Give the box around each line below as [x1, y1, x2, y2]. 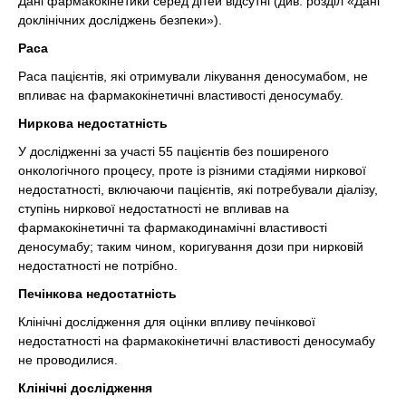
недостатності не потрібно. [18, 258, 178, 273]
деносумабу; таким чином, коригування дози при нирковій [18, 239, 363, 254]
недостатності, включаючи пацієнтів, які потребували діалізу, [18, 182, 378, 197]
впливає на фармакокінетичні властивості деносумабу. [18, 88, 343, 102]
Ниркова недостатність [18, 116, 168, 130]
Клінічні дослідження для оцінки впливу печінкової [18, 314, 315, 329]
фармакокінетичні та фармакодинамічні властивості [18, 220, 327, 235]
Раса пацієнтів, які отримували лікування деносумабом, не [18, 69, 368, 83]
